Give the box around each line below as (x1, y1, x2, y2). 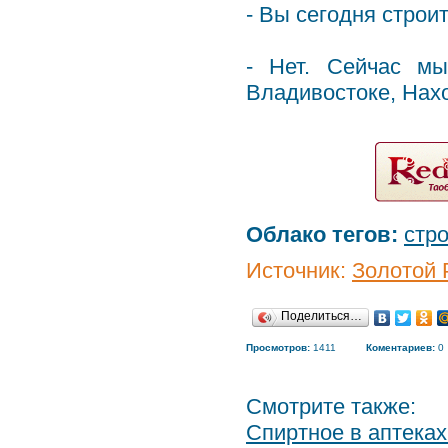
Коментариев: (366, 342, 435, 353)
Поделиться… (281, 309, 362, 323)
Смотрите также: (246, 394, 416, 419)
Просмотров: (246, 342, 310, 353)
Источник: (246, 258, 352, 283)
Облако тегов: (246, 222, 398, 247)
